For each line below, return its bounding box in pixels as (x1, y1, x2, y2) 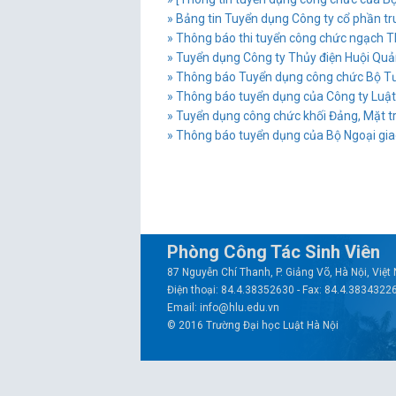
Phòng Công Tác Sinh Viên (167, 241, 380, 263)
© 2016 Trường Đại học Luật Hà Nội (167, 319, 339, 331)
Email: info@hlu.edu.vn (167, 301, 279, 314)
